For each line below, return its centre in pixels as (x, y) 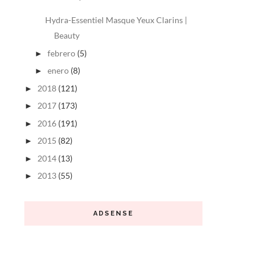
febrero (61, 53)
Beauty (66, 36)
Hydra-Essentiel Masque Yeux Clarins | (116, 20)
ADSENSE (113, 214)
